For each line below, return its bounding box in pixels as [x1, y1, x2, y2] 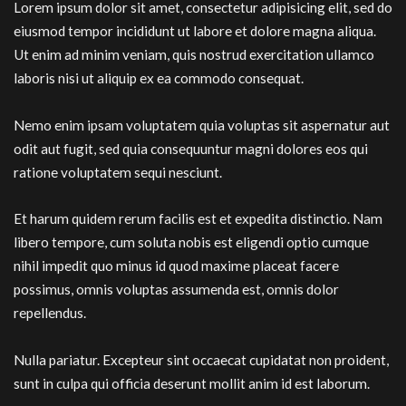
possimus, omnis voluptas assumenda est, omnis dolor [14, 281, 339, 297]
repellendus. [14, 304, 86, 321]
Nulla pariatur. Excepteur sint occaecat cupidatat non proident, [14, 351, 389, 368]
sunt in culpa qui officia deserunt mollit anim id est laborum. [14, 374, 370, 391]
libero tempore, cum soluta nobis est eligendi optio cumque [14, 234, 369, 250]
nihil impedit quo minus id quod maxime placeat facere [14, 257, 339, 274]
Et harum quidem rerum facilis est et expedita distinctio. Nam [14, 210, 382, 227]
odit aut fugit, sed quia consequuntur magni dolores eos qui [14, 140, 368, 157]
